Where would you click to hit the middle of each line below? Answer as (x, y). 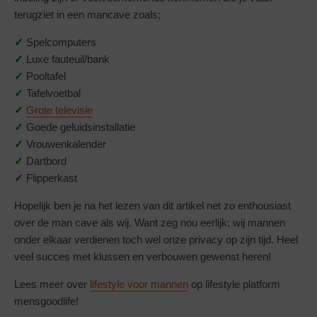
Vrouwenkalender (66, 144)
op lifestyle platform (234, 284)
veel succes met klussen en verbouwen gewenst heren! (143, 256)
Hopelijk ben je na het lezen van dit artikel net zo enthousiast (152, 205)
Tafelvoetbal (53, 93)
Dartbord (46, 161)
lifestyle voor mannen (139, 284)
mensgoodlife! (46, 301)
